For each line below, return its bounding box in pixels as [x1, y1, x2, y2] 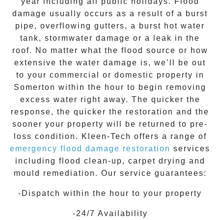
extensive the [14, 58, 76, 67]
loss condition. [13, 132, 82, 141]
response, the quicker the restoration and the [11, 108, 209, 116]
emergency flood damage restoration [10, 144, 170, 153]
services [170, 144, 210, 153]
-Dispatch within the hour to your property [18, 189, 202, 198]
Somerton [14, 83, 55, 92]
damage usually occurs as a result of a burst [12, 9, 208, 18]
